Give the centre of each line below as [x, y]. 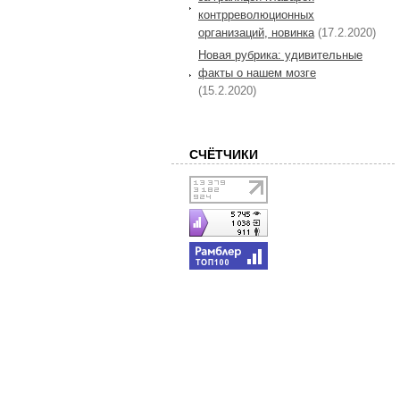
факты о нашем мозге [257, 72]
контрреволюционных [256, 14]
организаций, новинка [256, 32]
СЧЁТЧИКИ [224, 154]
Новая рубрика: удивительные [280, 54]
